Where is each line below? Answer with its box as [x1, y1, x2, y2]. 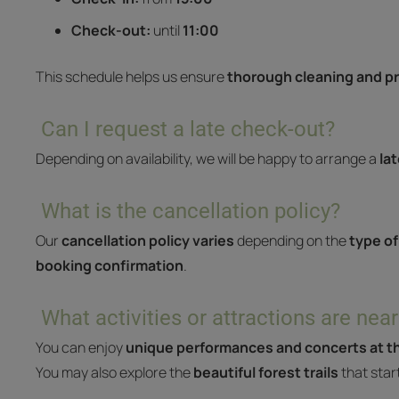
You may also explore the [36, 362, 193, 382]
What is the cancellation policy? [41, 199, 340, 224]
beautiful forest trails [193, 362, 338, 382]
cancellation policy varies [61, 231, 234, 250]
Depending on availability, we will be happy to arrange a [36, 149, 379, 168]
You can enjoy [36, 338, 126, 357]
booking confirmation [36, 256, 183, 275]
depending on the [234, 231, 349, 250]
